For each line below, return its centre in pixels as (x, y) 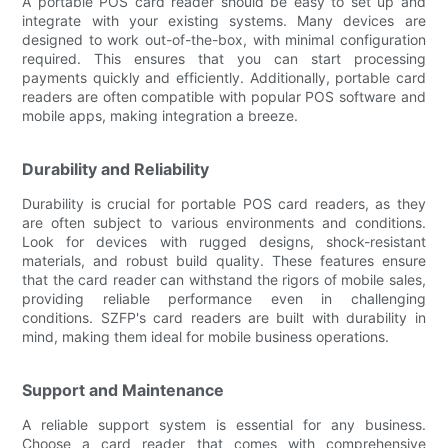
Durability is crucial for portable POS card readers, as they (224, 203)
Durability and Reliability (116, 168)
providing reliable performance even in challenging (224, 298)
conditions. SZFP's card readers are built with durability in (224, 317)
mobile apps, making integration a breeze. (160, 115)
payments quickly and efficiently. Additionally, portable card (224, 77)
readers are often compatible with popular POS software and (224, 96)
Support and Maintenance (123, 389)
